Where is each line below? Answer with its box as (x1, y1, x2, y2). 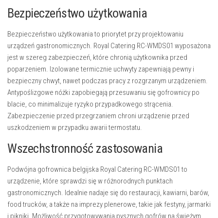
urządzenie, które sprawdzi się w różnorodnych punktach (7, 177, 173, 185)
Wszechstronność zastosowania (7, 141, 163, 156)
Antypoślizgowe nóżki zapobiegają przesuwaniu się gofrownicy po (7, 88, 200, 97)
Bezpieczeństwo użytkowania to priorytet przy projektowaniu (7, 30, 183, 38)
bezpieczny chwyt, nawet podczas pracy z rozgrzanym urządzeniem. (7, 76, 208, 85)
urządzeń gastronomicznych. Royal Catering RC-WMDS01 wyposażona (7, 41, 211, 50)
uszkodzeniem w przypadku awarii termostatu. (7, 123, 142, 132)
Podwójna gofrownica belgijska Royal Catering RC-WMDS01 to (7, 165, 187, 174)
